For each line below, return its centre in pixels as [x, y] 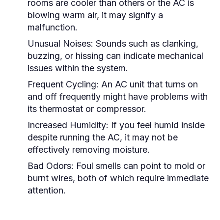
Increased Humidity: [68, 125]
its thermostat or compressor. [87, 109]
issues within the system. [78, 68]
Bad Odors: [51, 166]
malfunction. [53, 27]
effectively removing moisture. [89, 150]
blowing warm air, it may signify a [95, 15]
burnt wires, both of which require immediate [118, 178]
